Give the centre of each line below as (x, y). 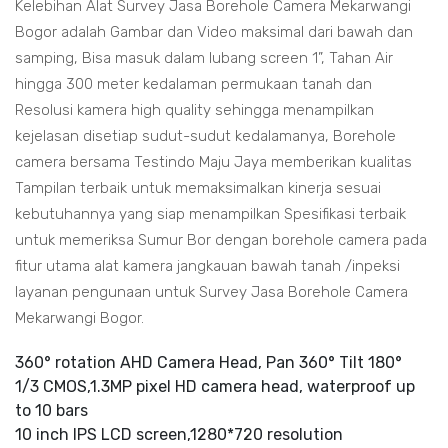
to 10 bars (51, 410)
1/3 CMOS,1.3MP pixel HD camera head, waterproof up (215, 386)
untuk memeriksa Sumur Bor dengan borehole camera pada (221, 240)
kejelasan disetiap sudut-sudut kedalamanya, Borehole (205, 136)
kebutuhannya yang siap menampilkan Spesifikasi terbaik (210, 214)
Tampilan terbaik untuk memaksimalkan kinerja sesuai (198, 188)
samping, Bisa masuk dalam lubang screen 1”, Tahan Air (204, 58)
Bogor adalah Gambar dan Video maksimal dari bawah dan (214, 32)
